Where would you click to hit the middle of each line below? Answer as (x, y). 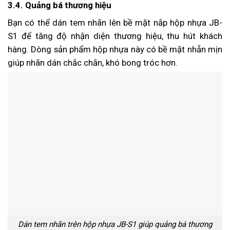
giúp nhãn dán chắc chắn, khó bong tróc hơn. (93, 63)
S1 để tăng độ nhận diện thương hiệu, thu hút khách (115, 36)
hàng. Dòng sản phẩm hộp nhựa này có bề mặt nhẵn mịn (115, 50)
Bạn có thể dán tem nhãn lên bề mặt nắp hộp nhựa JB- (115, 23)
